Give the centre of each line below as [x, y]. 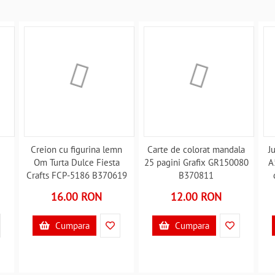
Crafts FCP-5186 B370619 [76, 175]
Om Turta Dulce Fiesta [76, 162]
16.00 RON [77, 197]
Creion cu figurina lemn [77, 149]
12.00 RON [196, 197]
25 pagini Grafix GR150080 [196, 162]
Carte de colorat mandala [196, 149]
